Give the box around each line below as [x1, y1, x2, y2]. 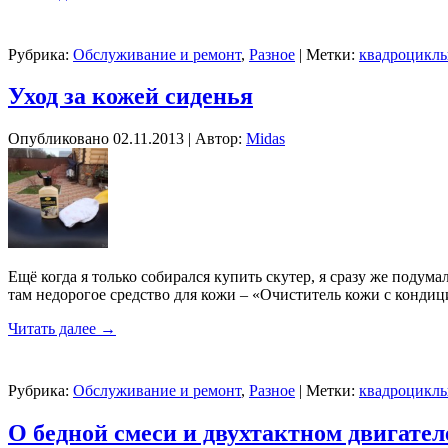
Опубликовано [8, 130, 109, 148]
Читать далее [8, 320, 100, 338]
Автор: [195, 130, 242, 148]
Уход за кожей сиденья [8, 83, 253, 110]
